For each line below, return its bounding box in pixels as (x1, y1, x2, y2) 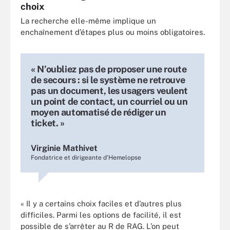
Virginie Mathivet (31, 143, 98, 153)
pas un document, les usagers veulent (31, 85, 188, 96)
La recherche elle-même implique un (21, 16, 156, 25)
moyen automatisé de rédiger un (31, 106, 166, 118)
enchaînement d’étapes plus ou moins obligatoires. (21, 27, 205, 36)
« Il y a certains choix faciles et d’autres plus (21, 199, 182, 208)
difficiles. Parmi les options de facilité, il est (21, 210, 181, 219)
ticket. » (31, 117, 65, 128)
